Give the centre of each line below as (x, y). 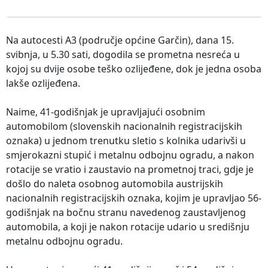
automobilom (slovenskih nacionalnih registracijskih (124, 127)
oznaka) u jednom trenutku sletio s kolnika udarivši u (126, 141)
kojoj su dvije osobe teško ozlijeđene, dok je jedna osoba (134, 69)
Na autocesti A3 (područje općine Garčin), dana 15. (120, 40)
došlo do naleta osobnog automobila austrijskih (115, 184)
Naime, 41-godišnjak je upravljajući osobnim (106, 112)
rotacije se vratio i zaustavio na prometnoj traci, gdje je (130, 170)
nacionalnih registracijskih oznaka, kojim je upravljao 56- (134, 198)
